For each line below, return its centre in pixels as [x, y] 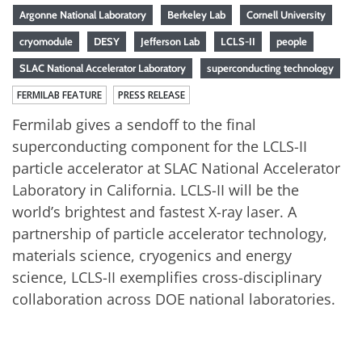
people [292, 42]
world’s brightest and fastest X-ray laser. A [154, 212]
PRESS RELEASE [152, 95]
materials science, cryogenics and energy [152, 256]
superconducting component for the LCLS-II [160, 147]
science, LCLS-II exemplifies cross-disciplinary [167, 278]
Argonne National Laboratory [83, 15]
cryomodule [46, 42]
